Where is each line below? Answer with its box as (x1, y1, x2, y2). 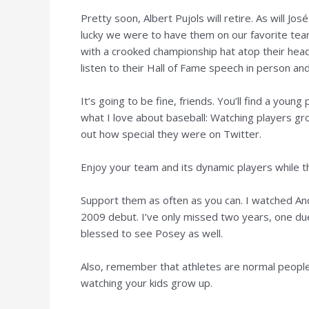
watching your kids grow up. (81, 275, 212, 290)
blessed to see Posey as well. (81, 226, 223, 240)
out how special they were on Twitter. (81, 126, 261, 141)
